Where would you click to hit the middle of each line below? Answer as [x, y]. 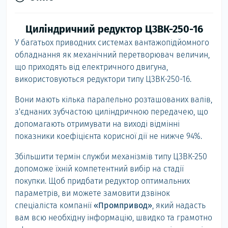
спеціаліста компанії [54, 205]
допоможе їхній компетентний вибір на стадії [99, 169]
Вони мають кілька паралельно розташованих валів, [113, 99]
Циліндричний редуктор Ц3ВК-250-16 [114, 29]
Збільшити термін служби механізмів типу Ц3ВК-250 [111, 156]
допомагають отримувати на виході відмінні [97, 124]
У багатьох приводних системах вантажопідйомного [112, 42]
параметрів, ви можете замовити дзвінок [92, 193]
